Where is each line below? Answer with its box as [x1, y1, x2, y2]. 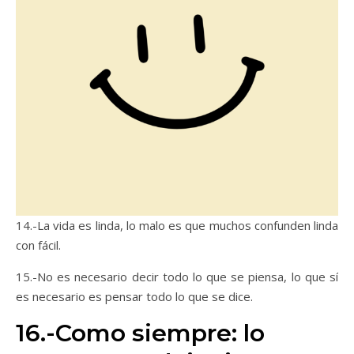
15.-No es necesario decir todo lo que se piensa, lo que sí [16, 269, 338, 284]
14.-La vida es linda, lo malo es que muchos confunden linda [16, 217, 338, 233]
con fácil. [16, 237, 61, 253]
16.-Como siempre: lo [16, 318, 265, 348]
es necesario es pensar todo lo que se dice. [16, 288, 253, 304]
